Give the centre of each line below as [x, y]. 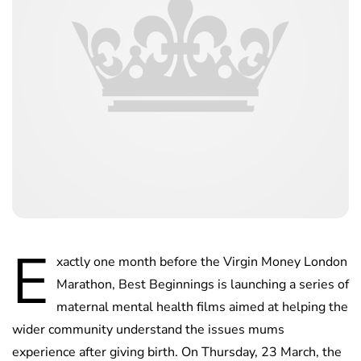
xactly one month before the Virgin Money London [202, 261]
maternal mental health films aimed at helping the [202, 307]
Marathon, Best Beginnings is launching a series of [203, 284]
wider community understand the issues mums [148, 329]
